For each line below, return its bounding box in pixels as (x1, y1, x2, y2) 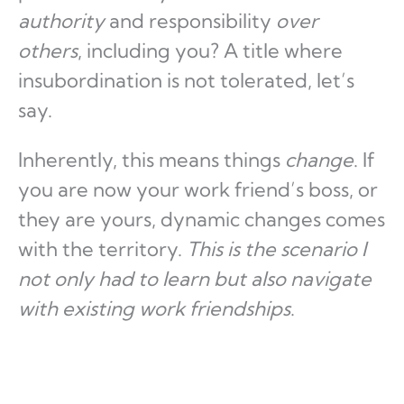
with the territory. (18, 236, 187, 262)
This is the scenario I (187, 236, 366, 262)
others (18, 38, 78, 64)
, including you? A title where (78, 38, 343, 64)
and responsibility (105, 8, 271, 34)
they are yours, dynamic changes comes (18, 207, 385, 233)
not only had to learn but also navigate (18, 266, 372, 292)
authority (18, 8, 105, 34)
